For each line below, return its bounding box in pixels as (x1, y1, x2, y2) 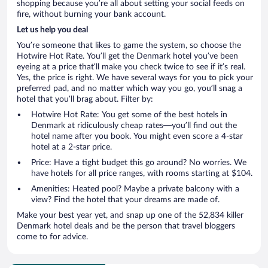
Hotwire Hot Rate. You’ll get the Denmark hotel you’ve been (17, 51, 238, 60)
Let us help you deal (17, 25, 88, 34)
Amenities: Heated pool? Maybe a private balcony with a (31, 184, 239, 193)
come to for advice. (17, 232, 88, 241)
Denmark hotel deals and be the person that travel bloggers (17, 221, 235, 230)
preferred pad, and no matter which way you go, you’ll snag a (17, 84, 242, 93)
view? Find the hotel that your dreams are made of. (31, 195, 220, 204)
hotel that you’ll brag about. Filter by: (17, 95, 153, 103)
